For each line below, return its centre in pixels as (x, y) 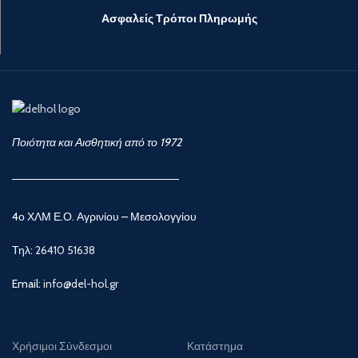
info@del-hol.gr (81, 284)
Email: (28, 284)
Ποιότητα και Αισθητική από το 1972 (97, 143)
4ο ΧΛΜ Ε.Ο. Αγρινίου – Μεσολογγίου (106, 217)
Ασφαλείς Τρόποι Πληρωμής (179, 18)
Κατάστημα (215, 346)
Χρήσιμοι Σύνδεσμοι (62, 346)
